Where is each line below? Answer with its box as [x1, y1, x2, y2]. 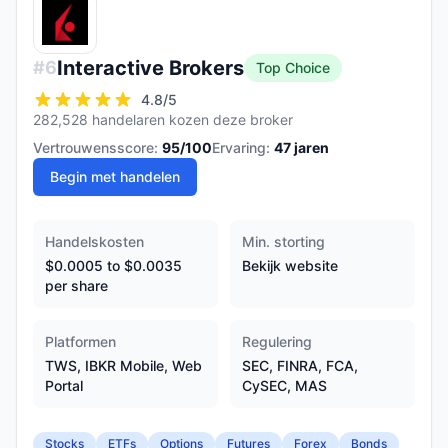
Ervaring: [212, 139, 270, 156]
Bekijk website [242, 257, 338, 274]
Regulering [242, 333, 312, 350]
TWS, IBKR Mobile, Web [45, 357, 202, 374]
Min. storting [242, 233, 325, 250]
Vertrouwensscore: [33, 139, 158, 156]
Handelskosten [45, 233, 144, 250]
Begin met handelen [50, 168, 180, 185]
